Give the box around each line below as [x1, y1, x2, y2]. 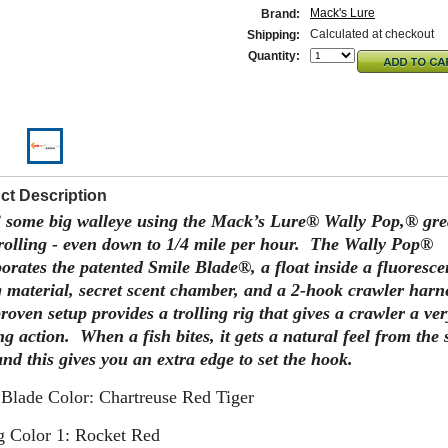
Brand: [261, 7, 300, 21]
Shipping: [247, 28, 300, 42]
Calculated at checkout [310, 27, 434, 41]
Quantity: [248, 49, 300, 63]
